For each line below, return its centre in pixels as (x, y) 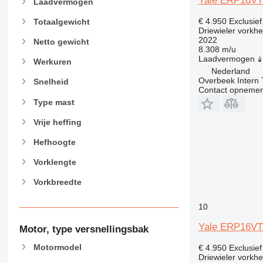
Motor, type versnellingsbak (84, 229)
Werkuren (52, 62)
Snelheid (51, 82)
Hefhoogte (54, 142)
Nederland (230, 71)
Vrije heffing (57, 122)
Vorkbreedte (57, 182)
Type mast (54, 102)
